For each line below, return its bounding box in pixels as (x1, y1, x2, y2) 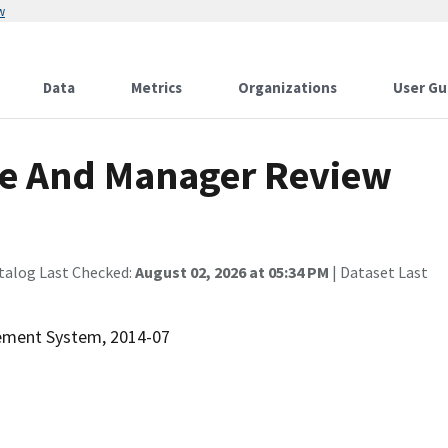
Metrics (131, 78, 182, 97)
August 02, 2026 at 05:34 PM (135, 262, 329, 282)
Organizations (238, 78, 337, 97)
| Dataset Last (329, 262, 428, 282)
